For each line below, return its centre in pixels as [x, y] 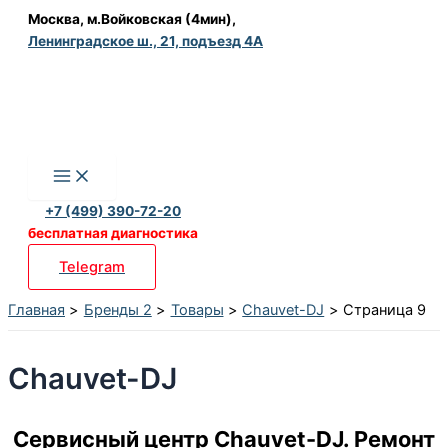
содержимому [58, 67]
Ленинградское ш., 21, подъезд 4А [145, 41]
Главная [36, 310]
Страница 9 [384, 310]
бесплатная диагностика [113, 233]
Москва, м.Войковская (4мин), [132, 19]
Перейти [37, 19]
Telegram [92, 267]
